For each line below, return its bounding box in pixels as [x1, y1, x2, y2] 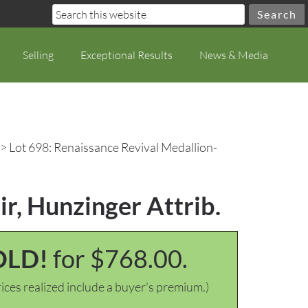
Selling [23, 48, 54, 62]
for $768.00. [53, 243, 188, 274]
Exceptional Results [80, 48, 173, 62]
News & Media [199, 48, 268, 62]
